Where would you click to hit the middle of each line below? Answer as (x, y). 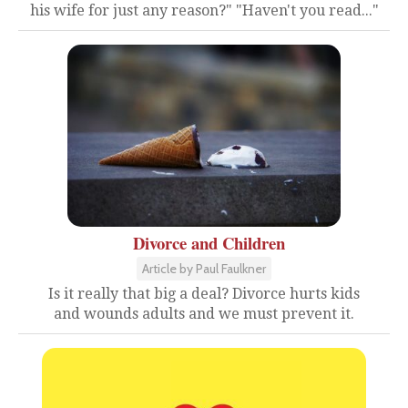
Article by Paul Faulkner (204, 269)
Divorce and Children (209, 243)
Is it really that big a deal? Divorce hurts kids (204, 294)
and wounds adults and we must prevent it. (204, 314)
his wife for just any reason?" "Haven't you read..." (204, 10)
